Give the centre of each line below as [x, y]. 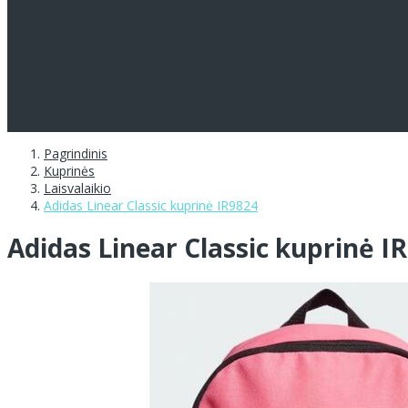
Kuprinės [69, 170]
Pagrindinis [76, 153]
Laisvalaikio [77, 188]
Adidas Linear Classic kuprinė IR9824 [151, 205]
